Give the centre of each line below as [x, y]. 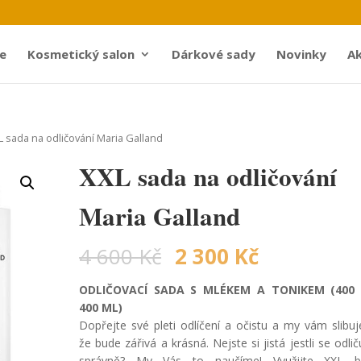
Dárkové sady [214, 54]
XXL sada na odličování [208, 176]
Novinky [301, 54]
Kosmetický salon [81, 54]
